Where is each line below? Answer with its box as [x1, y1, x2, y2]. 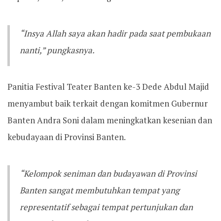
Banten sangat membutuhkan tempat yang [20, 184, 180, 196]
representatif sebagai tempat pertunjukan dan [20, 201, 193, 213]
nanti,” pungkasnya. [20, 44, 95, 56]
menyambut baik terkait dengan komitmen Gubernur [7, 98, 208, 109]
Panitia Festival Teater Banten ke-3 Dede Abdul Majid [7, 81, 209, 92]
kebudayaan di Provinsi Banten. [7, 131, 126, 143]
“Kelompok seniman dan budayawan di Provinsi [20, 168, 197, 179]
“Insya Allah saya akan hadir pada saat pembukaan [20, 28, 211, 39]
